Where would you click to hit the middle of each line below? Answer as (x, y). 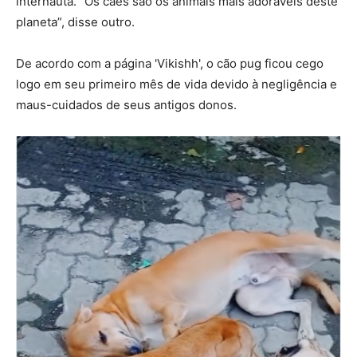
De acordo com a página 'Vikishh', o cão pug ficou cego (170, 64)
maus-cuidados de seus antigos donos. (126, 105)
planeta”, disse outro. (75, 22)
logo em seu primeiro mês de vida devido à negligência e (177, 84)
